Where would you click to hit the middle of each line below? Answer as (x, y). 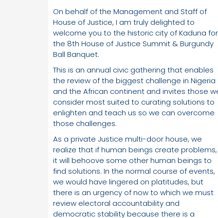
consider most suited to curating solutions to (134, 102)
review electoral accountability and (116, 203)
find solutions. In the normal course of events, (134, 171)
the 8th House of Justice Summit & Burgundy (133, 44)
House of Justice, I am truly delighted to (124, 22)
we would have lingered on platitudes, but (128, 182)
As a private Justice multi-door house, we (127, 139)
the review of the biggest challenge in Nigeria (134, 81)
